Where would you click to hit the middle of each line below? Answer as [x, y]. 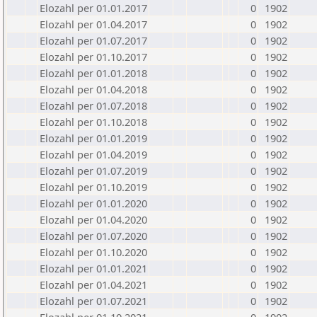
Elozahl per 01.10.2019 [93, 187]
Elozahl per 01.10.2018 [93, 122]
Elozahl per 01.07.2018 [93, 105]
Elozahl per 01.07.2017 [93, 40]
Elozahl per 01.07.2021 [93, 301]
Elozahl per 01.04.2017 [93, 24]
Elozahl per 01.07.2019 [93, 171]
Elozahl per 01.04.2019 [93, 154]
